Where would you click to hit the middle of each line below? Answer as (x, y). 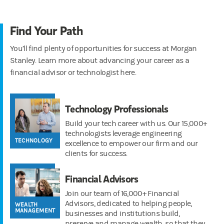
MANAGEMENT (35, 210)
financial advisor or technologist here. (73, 72)
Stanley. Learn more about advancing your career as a (100, 60)
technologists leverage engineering (123, 133)
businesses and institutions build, (122, 213)
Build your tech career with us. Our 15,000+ (136, 123)
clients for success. (96, 153)
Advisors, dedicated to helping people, (128, 203)
